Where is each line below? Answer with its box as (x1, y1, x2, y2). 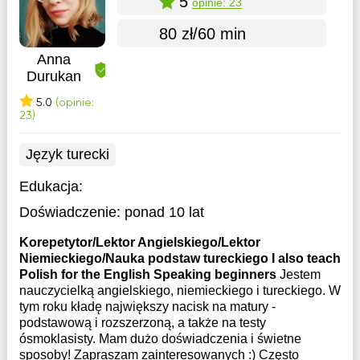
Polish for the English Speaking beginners (18, 268, 280, 281)
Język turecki (25, 146, 109, 162)
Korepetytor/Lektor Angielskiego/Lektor (18, 235, 260, 249)
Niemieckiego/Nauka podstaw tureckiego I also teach (18, 252, 341, 265)
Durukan (27, 68, 82, 84)
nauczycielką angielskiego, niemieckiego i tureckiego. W (18, 284, 341, 297)
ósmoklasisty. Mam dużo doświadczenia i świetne (18, 332, 301, 346)
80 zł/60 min (158, 24, 246, 43)
